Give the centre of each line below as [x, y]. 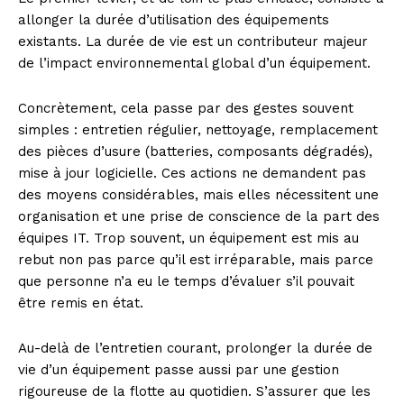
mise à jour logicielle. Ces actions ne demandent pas [192, 174]
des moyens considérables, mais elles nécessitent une [198, 195]
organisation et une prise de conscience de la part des [199, 217]
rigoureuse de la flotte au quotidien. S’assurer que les [194, 392]
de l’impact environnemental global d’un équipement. [194, 64]
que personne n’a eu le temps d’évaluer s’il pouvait [186, 282]
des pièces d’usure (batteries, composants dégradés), [195, 152]
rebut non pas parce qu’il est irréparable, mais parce [196, 260]
